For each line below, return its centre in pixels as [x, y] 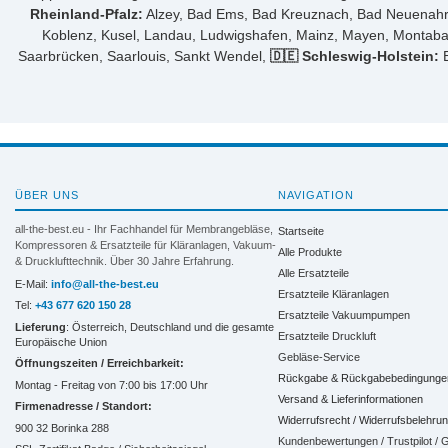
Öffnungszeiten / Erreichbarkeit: [99, 363]
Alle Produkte [309, 251]
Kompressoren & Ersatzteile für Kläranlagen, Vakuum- [145, 244]
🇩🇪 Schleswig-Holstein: [354, 55]
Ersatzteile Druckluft [326, 335]
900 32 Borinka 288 [62, 427]
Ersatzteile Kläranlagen [333, 293]
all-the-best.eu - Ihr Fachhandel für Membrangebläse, [144, 228]
